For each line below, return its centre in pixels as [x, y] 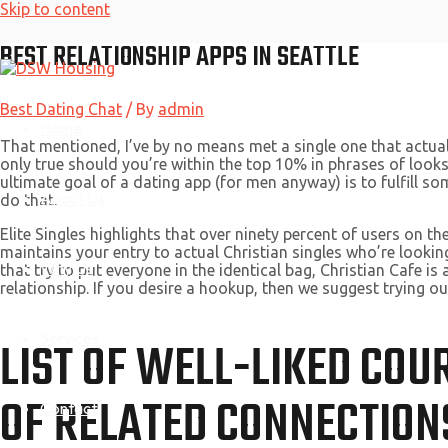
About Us [72, 197]
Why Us [66, 267]
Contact [68, 407]
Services [69, 337]
